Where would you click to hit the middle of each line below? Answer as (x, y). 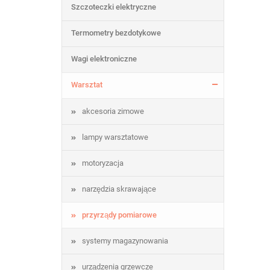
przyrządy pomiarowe (119, 215)
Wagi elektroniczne (104, 59)
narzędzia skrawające (119, 189)
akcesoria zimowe (113, 111)
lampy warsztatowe (115, 137)
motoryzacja (103, 163)
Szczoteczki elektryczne (114, 7)
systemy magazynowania (125, 241)
